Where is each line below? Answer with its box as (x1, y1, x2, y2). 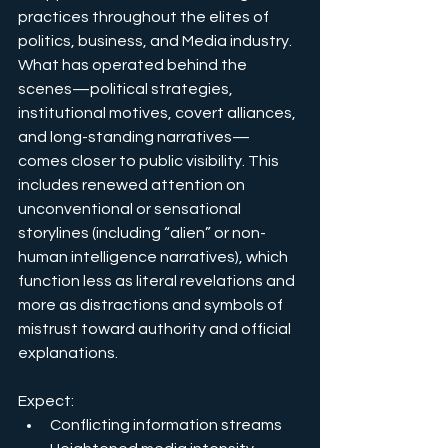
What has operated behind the (18, 56, 250, 73)
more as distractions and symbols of (18, 296, 286, 313)
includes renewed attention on (18, 176, 248, 193)
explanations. (18, 344, 118, 361)
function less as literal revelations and (18, 272, 298, 289)
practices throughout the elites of (18, 8, 272, 25)
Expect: (18, 392, 74, 409)
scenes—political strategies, (18, 80, 236, 97)
